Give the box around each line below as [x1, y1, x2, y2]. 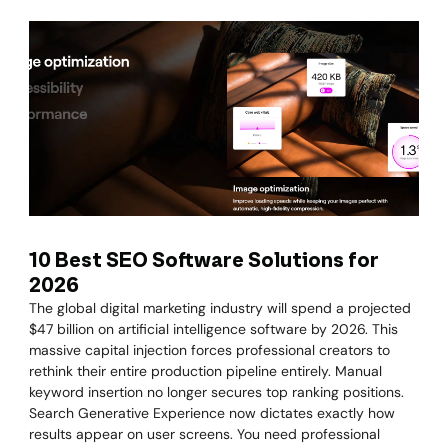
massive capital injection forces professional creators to [29, 341, 390, 359]
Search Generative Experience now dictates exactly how [29, 404, 395, 422]
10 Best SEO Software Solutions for [29, 249, 379, 273]
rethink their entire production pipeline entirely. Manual [29, 362, 382, 380]
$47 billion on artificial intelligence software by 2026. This [29, 320, 398, 338]
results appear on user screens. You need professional [29, 425, 380, 443]
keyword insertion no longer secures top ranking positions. [29, 383, 404, 401]
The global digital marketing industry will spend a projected [29, 299, 411, 317]
